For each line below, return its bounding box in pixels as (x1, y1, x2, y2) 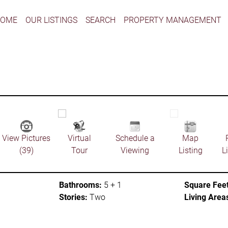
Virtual (68, 133, 92, 144)
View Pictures (2, 133, 51, 144)
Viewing (121, 146, 150, 156)
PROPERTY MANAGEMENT (123, 15, 221, 25)
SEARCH (85, 15, 116, 25)
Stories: (59, 192, 88, 202)
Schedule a (115, 133, 155, 144)
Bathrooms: (59, 180, 102, 190)
